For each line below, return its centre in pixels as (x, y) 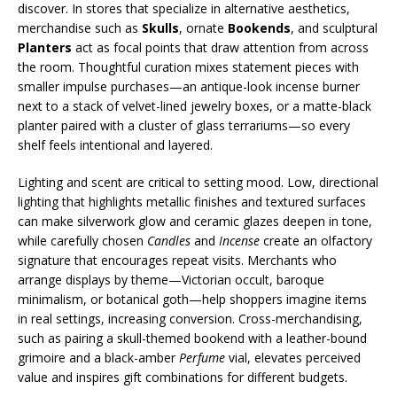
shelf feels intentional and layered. (115, 145)
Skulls (160, 28)
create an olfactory (316, 241)
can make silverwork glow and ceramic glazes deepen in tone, (195, 221)
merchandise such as (80, 28)
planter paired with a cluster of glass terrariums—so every (184, 125)
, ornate (203, 28)
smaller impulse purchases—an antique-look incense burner (189, 86)
